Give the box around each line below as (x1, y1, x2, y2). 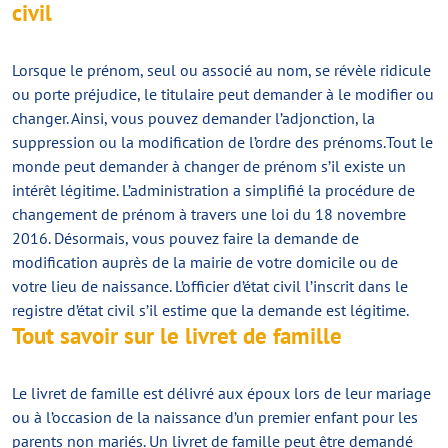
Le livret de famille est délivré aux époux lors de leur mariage (12, 383, 431, 403)
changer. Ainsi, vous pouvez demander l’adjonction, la (12, 108, 375, 128)
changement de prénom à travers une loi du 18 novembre (12, 204, 406, 224)
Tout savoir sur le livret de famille (12, 321, 342, 350)
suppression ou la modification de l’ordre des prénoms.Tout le (12, 132, 433, 152)
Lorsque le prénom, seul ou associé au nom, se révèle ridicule (12, 60, 431, 80)
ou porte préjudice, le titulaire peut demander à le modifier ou (12, 84, 434, 104)
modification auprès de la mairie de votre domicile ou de (12, 252, 398, 272)
